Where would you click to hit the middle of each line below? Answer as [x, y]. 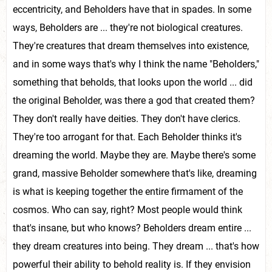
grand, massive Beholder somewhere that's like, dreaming [135, 173]
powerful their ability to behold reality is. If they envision [132, 264]
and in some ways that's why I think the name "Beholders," [136, 64]
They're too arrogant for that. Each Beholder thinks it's [127, 137]
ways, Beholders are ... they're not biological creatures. [128, 28]
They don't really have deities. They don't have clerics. [127, 119]
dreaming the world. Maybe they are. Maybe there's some [134, 155]
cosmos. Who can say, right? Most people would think [127, 210]
